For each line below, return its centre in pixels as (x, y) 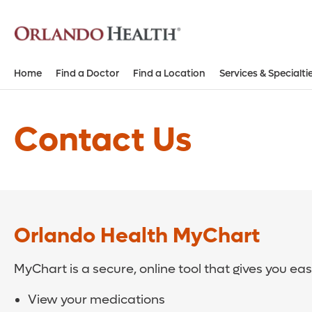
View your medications (96, 300)
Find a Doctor (87, 74)
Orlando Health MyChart (137, 236)
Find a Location (169, 74)
